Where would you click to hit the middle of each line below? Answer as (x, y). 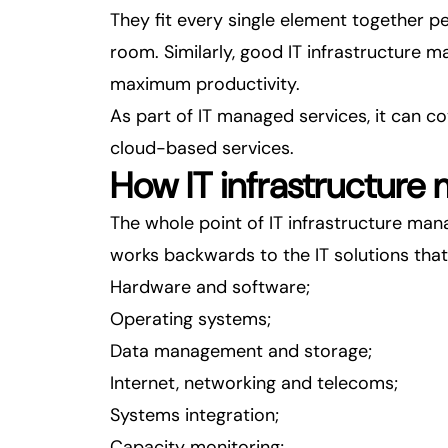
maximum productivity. (205, 84)
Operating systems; (190, 319)
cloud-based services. (202, 148)
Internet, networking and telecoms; (254, 383)
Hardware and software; (210, 287)
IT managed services (282, 116)
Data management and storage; (241, 351)
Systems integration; (194, 415)
